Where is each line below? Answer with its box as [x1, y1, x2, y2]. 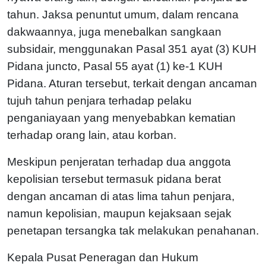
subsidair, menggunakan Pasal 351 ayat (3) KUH [7, 42, 256, 55]
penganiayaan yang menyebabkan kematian [7, 111, 236, 124]
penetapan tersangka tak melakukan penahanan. [7, 224, 259, 237]
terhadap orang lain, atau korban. [7, 128, 176, 141]
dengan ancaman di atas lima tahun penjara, [7, 189, 235, 202]
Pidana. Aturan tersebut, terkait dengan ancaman [7, 77, 257, 90]
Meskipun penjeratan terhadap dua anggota [7, 155, 231, 168]
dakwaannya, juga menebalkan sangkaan [7, 25, 221, 38]
